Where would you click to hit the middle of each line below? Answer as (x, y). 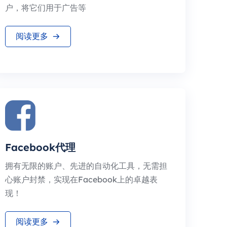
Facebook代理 (40, 147)
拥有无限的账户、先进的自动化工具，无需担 (86, 166)
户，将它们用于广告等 (46, 8)
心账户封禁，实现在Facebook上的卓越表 (81, 179)
